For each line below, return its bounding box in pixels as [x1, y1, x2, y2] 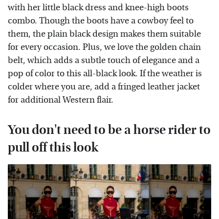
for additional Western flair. [8, 94, 113, 105]
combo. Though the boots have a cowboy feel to [8, 15, 194, 26]
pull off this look [8, 139, 98, 155]
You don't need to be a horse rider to [8, 122, 211, 137]
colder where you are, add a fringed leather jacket [8, 81, 200, 92]
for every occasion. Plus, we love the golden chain [8, 42, 201, 52]
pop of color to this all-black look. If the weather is [8, 68, 202, 79]
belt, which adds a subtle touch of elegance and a [8, 55, 199, 66]
